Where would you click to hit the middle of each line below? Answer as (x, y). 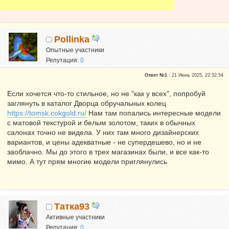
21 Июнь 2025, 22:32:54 (197, 75)
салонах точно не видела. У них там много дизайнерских (103, 133)
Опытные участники (75, 50)
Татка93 (72, 207)
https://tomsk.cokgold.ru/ (47, 113)
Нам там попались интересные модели (154, 113)
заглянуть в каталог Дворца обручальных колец (87, 104)
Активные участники (76, 217)
